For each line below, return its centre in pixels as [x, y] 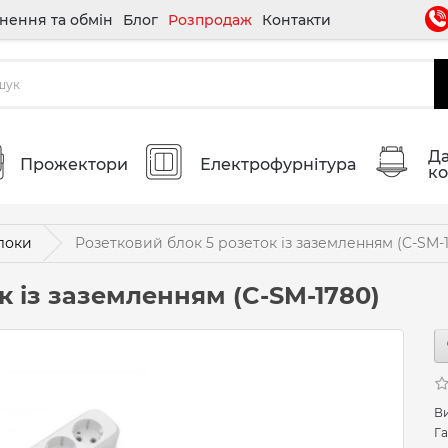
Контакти [296, 20]
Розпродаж [210, 20]
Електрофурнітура [278, 164]
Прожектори [74, 164]
